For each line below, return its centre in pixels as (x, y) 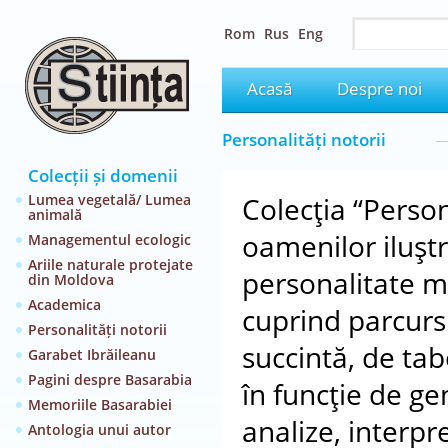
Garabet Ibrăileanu (92, 354)
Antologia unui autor (99, 429)
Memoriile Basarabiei (100, 404)
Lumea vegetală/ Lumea (109, 199)
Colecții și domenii (103, 175)
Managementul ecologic (109, 239)
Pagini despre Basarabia (110, 379)
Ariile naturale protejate (110, 264)
